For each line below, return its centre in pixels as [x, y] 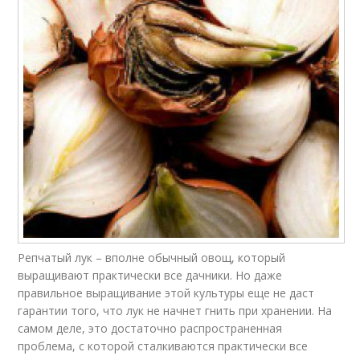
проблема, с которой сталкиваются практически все [163, 346]
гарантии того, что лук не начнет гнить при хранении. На [175, 310]
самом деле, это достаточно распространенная [150, 328]
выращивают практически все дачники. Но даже [150, 275]
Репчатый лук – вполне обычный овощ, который [152, 257]
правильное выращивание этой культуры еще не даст [166, 292]
